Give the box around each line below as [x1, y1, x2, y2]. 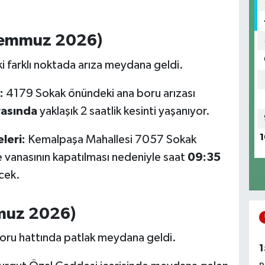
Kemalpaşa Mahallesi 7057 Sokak [25, 133, 196, 146]
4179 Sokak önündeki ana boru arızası [3, 87, 195, 99]
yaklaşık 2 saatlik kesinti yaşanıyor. [37, 105, 210, 117]
